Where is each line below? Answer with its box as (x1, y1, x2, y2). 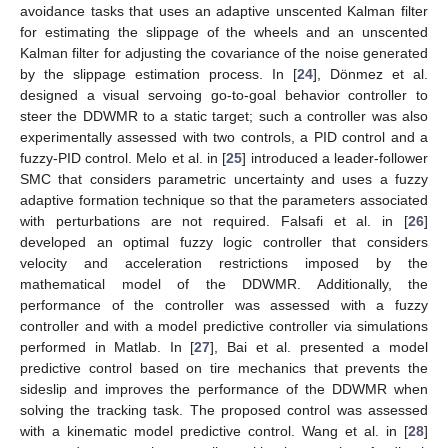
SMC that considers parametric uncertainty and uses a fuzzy (20, 171, 428, 188)
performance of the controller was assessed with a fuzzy (20, 297, 428, 314)
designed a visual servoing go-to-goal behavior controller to (20, 87, 428, 104)
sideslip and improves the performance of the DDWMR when (20, 381, 428, 398)
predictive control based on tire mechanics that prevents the (20, 360, 428, 377)
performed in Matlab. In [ (20, 339, 195, 356)
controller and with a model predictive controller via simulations (20, 318, 428, 335)
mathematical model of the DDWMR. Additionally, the (20, 276, 428, 293)
